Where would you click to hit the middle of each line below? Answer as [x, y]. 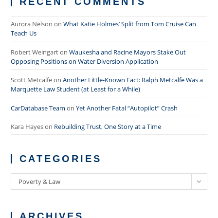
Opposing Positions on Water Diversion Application [85, 61]
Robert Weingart [35, 52]
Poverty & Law [40, 182]
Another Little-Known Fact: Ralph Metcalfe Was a [133, 80]
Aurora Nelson [32, 24]
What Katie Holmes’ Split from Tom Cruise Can [130, 24]
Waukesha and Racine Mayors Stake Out [128, 52]
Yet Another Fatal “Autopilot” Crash [127, 108]
